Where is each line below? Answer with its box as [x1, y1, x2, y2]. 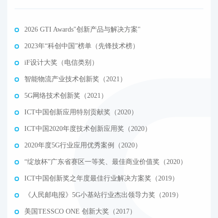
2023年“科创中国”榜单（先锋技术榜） [24, 42, 139, 50]
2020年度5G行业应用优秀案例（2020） [24, 142, 142, 149]
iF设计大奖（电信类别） [24, 59, 98, 66]
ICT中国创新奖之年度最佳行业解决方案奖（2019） [24, 175, 179, 182]
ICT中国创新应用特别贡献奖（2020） [24, 109, 138, 116]
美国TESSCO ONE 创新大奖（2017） [24, 208, 136, 215]
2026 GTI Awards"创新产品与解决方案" [24, 26, 141, 33]
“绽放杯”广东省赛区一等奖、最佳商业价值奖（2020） [24, 158, 187, 165]
